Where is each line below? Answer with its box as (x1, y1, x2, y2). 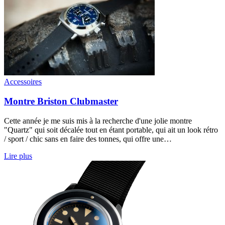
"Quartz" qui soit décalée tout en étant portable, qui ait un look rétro (4, 125, 218, 134)
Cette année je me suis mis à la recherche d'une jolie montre (4, 116, 192, 125)
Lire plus (4, 151, 32, 160)
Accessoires (4, 77, 42, 86)
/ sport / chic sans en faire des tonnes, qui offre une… (4, 134, 172, 143)
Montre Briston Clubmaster (4, 95, 118, 106)
